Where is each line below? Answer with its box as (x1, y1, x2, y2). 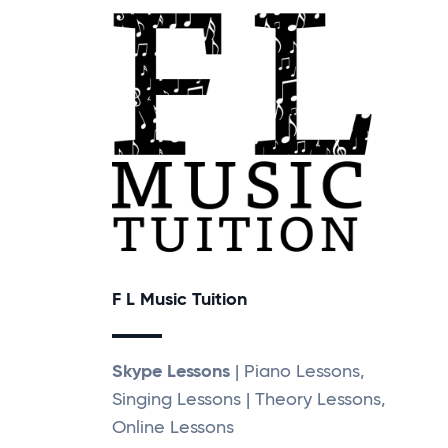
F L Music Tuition (112, 290, 247, 309)
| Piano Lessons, (230, 362, 365, 381)
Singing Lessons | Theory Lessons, (112, 390, 386, 409)
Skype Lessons (112, 362, 230, 381)
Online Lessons (112, 418, 234, 437)
